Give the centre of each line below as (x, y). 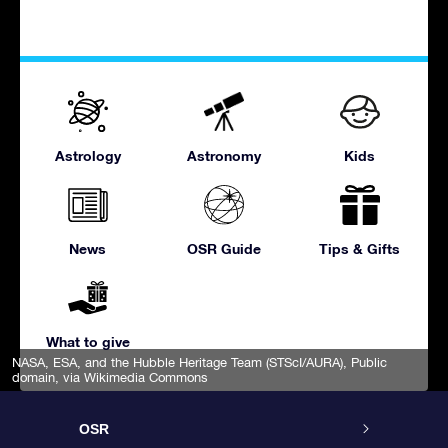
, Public (365, 362)
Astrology (87, 155)
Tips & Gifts (360, 248)
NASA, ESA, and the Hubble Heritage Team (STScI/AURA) (177, 362)
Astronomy (223, 155)
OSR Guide (223, 248)
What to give (87, 341)
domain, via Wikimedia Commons (110, 377)
